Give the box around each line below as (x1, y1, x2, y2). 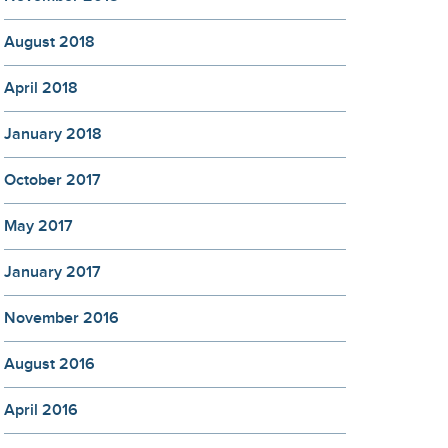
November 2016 (4, 309, 119, 328)
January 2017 (4, 263, 101, 282)
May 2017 (4, 217, 73, 236)
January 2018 (4, 125, 102, 144)
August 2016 (4, 355, 95, 374)
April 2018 (4, 79, 78, 98)
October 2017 (4, 171, 101, 190)
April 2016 (4, 401, 78, 420)
